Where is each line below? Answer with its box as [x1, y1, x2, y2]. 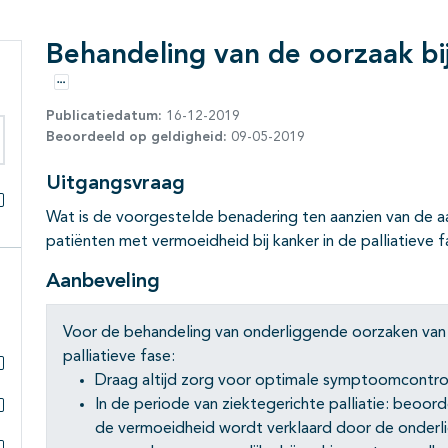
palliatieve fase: [63, 348, 175, 365]
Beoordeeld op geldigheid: [46, 129, 227, 144]
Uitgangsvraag [46, 173, 185, 194]
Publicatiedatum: [46, 108, 162, 123]
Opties [60, 87, 99, 98]
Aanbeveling [46, 271, 160, 292]
